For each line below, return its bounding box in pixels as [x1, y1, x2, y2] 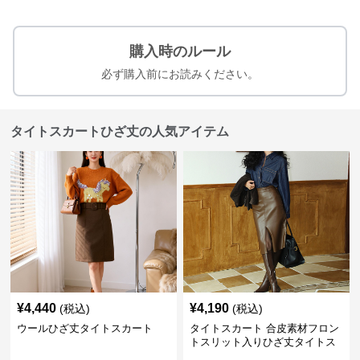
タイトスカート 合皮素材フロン [189, 322, 339, 334]
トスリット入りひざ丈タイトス [189, 336, 336, 348]
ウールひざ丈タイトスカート [17, 322, 153, 334]
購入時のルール [129, 43, 231, 59]
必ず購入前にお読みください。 [101, 67, 259, 80]
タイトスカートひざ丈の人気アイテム [10, 125, 230, 138]
